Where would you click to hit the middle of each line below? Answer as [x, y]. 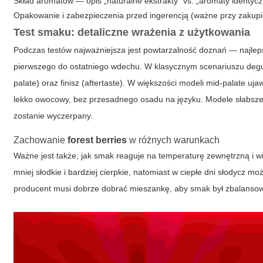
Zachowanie [41, 140]
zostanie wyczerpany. [53, 116]
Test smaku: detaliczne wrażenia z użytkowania [132, 32]
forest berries [97, 140]
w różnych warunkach [173, 140]
